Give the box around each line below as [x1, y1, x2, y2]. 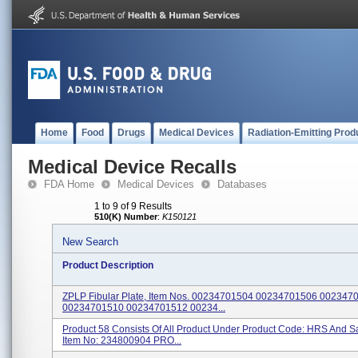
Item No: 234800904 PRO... [62, 335, 181, 346]
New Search [62, 236, 118, 248]
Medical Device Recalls [28, 156, 237, 177]
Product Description [62, 260, 153, 271]
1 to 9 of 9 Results [94, 201, 172, 212]
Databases [217, 178, 267, 190]
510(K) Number [94, 212, 157, 221]
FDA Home [44, 178, 94, 190]
